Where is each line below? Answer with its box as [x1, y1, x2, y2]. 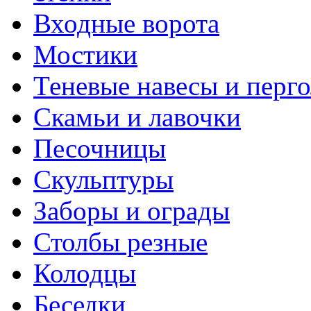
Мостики [33, 40, 137, 69]
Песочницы [33, 133, 166, 163]
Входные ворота [33, 8, 219, 38]
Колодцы [33, 258, 136, 288]
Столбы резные [33, 227, 208, 257]
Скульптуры [33, 165, 174, 194]
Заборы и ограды [33, 196, 230, 226]
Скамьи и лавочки [33, 102, 241, 132]
